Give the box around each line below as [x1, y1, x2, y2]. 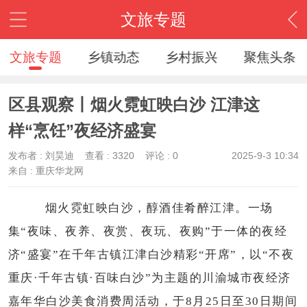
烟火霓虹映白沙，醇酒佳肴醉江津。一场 [45, 201, 273, 214]
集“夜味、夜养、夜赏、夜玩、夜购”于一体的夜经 [8, 224, 288, 238]
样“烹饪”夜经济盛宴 [8, 121, 156, 140]
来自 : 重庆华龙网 [8, 164, 84, 176]
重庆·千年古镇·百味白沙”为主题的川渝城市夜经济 [8, 271, 291, 284]
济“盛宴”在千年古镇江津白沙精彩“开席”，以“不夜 [8, 247, 295, 261]
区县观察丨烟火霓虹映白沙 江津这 [8, 95, 260, 114]
